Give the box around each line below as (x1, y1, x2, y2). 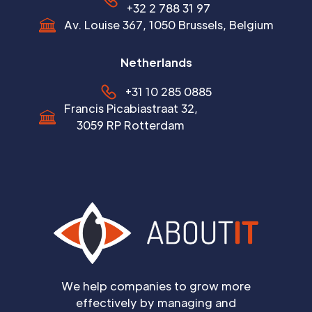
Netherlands (120, 54, 192, 70)
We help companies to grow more (61, 279, 251, 294)
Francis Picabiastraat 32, (63, 100, 198, 116)
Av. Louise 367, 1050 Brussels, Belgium (63, 17, 274, 32)
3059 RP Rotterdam (77, 117, 185, 132)
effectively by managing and (76, 295, 236, 311)
